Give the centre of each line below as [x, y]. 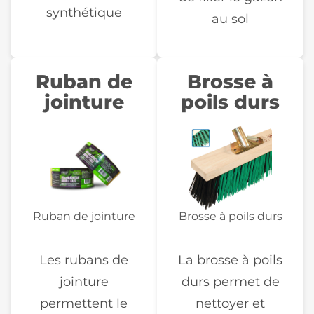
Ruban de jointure [84, 216]
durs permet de [230, 281]
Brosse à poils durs [230, 216]
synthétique [84, 13]
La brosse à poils [230, 259]
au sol [230, 19]
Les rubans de [84, 259]
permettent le [84, 303]
